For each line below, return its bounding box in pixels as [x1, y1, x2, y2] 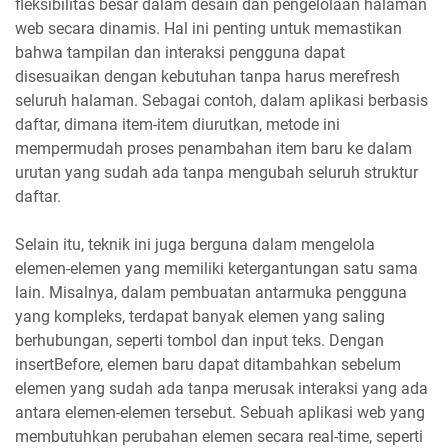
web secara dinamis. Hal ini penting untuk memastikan [15, 18, 402, 38]
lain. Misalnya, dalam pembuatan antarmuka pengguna [15, 282, 407, 302]
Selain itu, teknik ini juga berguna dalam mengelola [15, 234, 375, 254]
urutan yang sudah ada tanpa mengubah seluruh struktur [15, 162, 418, 182]
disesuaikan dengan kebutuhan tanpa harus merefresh [15, 66, 400, 86]
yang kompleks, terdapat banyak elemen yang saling [15, 306, 385, 326]
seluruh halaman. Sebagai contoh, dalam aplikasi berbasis [15, 90, 428, 110]
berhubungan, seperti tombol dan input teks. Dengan [15, 330, 384, 350]
